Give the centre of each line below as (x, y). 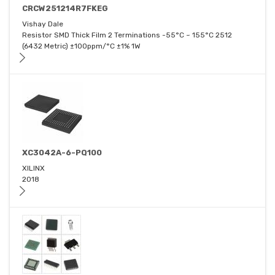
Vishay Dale (43, 24)
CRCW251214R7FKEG (65, 9)
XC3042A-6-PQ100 (62, 153)
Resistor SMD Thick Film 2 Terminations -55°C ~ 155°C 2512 (127, 35)
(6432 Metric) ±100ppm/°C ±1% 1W (81, 46)
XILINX (33, 168)
